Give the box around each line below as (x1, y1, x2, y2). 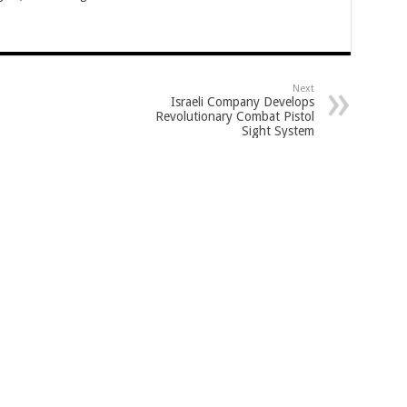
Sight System (241, 124, 314, 138)
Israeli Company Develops (170, 94, 314, 109)
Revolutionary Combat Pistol (154, 109, 314, 124)
